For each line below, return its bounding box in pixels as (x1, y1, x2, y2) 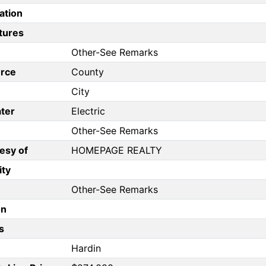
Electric (71, 105, 105, 118)
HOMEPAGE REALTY (71, 144, 162, 157)
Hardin (71, 242, 101, 255)
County (71, 66, 104, 78)
